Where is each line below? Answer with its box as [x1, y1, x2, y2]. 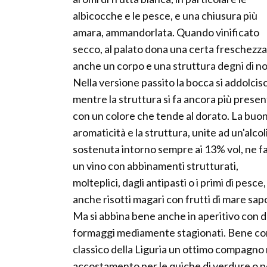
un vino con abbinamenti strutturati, [73, 159, 238, 173]
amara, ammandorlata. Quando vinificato [73, 26, 259, 39]
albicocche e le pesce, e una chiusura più [73, 9, 257, 23]
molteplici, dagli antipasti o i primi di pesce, [73, 176, 266, 190]
